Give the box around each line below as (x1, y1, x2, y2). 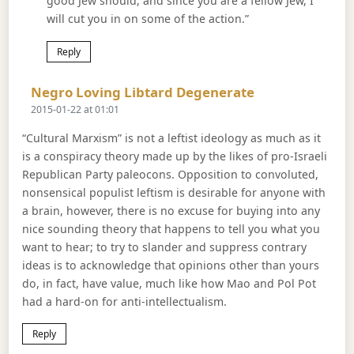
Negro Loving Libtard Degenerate (31, 83, 255, 102)
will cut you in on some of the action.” (46, 10, 249, 26)
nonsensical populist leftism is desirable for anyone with (22, 184, 326, 200)
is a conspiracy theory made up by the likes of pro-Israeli (22, 148, 328, 164)
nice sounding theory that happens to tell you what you (22, 220, 321, 236)
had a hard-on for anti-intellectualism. (22, 293, 228, 309)
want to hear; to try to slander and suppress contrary (22, 239, 307, 254)
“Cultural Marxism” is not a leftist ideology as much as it (22, 130, 322, 145)
